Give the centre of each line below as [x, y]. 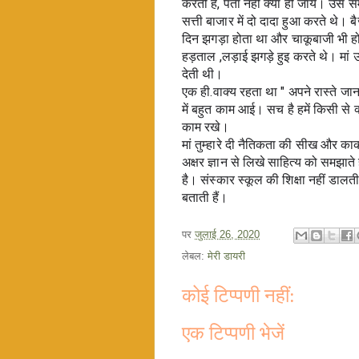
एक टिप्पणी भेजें [233, 333]
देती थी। [203, 75]
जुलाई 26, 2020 [227, 235]
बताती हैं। [205, 198]
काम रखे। [207, 127]
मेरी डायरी [226, 256]
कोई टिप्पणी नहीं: [238, 296]
